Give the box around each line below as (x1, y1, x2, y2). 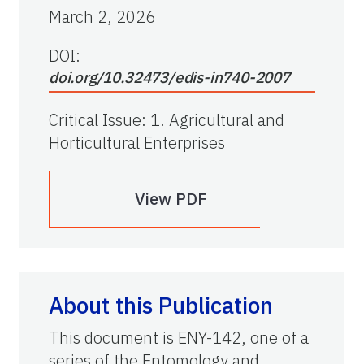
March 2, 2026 (49, 5, 155, 28)
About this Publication (49, 289, 273, 320)
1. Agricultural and (150, 108, 284, 131)
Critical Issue (49, 108, 141, 131)
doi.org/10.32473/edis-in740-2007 (49, 67, 290, 87)
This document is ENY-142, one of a (49, 326, 309, 349)
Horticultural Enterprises (49, 131, 225, 154)
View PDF (135, 187, 206, 210)
